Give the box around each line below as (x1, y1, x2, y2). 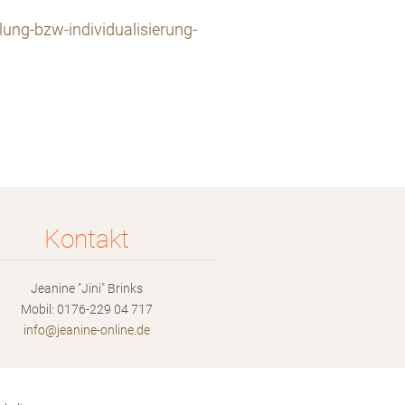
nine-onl (73, 323, 118, 337)
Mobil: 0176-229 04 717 (21, 302, 153, 316)
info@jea (24, 323, 73, 337)
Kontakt (44, 224, 129, 254)
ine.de (118, 323, 150, 337)
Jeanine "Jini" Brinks (31, 281, 143, 296)
